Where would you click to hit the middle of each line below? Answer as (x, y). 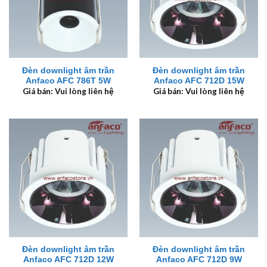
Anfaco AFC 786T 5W (68, 80)
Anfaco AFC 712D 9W (199, 260)
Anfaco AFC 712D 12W (68, 260)
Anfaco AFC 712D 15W (199, 80)
